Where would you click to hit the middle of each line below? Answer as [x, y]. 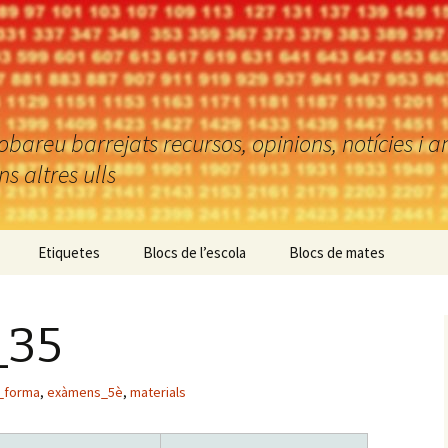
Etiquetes [69, 252]
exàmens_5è [85, 392]
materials [158, 392]
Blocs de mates [337, 252]
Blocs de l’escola [194, 252]
